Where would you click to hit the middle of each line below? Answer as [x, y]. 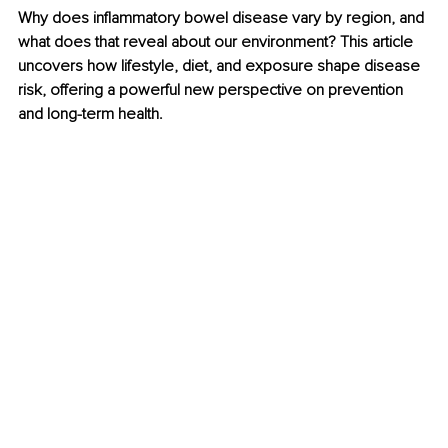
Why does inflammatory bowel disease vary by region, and [223, 18]
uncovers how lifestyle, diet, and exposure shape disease [221, 66]
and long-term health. [90, 114]
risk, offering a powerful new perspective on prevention [212, 90]
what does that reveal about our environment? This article [217, 42]
